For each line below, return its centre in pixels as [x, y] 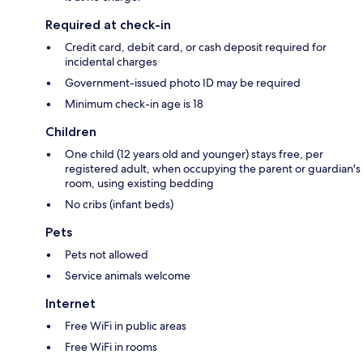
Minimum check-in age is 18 [134, 103]
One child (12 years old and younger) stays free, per [194, 154]
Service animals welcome [128, 275]
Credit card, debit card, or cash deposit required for [196, 47]
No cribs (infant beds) [119, 204]
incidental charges [111, 61]
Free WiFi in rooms [111, 346]
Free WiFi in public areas [126, 325]
